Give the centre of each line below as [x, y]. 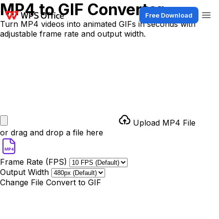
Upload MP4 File [164, 123]
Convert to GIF [74, 182]
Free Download [169, 15]
